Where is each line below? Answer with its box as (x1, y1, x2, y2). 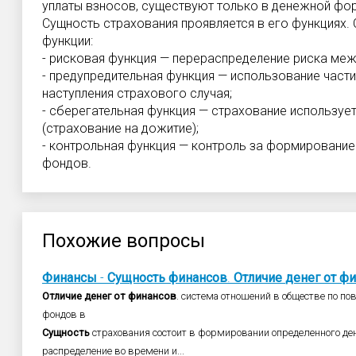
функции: (42, 33, 93, 48)
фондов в (42, 308, 86, 320)
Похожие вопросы (42, 230, 205, 252)
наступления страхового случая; (42, 86, 232, 101)
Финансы (42, 270, 97, 285)
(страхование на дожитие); (42, 121, 199, 136)
